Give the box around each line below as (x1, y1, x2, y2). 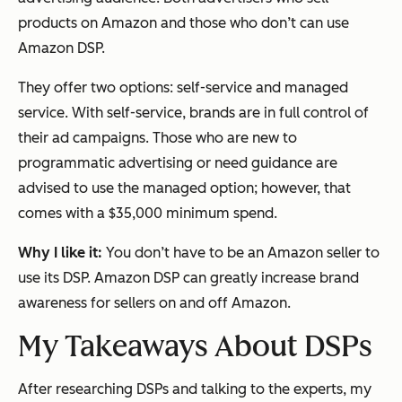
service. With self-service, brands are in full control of (18, 104, 369, 122)
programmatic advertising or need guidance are (18, 154, 337, 172)
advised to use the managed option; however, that (18, 179, 351, 197)
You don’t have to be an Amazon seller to (102, 244, 380, 262)
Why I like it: (18, 244, 102, 262)
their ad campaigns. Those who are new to (18, 129, 297, 147)
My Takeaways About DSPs (18, 329, 372, 364)
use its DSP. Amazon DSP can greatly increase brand (18, 269, 359, 287)
